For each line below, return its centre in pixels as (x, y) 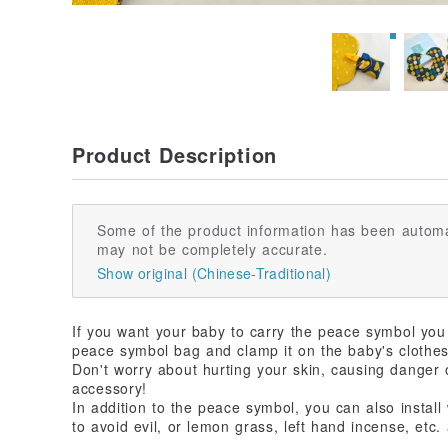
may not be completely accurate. (212, 248)
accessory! (109, 387)
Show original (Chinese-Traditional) (214, 272)
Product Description (174, 154)
